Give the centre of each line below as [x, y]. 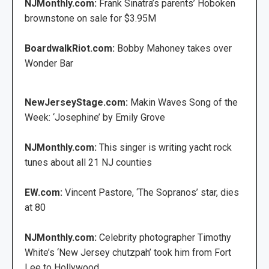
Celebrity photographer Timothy [165, 238]
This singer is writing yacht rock [165, 148]
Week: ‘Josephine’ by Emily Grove [95, 118]
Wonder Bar [49, 64]
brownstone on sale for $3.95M [90, 19]
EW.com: [45, 193]
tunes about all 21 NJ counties [88, 163]
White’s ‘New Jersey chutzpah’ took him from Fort [128, 253]
